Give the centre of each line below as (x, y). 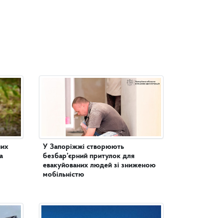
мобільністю (64, 175)
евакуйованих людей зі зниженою (99, 166)
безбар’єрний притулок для (89, 156)
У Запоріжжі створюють (83, 147)
